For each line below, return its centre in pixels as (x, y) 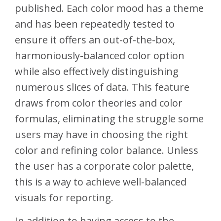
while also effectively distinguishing (97, 72)
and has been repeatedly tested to (95, 24)
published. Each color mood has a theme (109, 8)
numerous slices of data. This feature (102, 87)
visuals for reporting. (64, 198)
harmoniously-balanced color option (100, 56)
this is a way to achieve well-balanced (101, 182)
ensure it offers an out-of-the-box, (95, 40)
